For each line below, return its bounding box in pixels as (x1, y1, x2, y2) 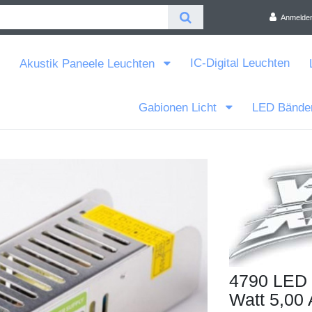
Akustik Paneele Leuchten (19, 57, 158, 71)
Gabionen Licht (138, 100, 220, 114)
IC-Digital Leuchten (190, 56, 290, 70)
